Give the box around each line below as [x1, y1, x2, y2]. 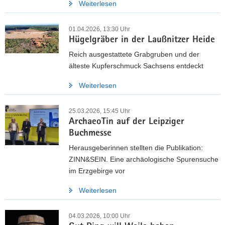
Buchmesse [69, 129, 111, 139]
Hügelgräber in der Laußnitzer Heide [69, 35, 215, 45]
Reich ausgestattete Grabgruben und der [69, 50, 199, 58]
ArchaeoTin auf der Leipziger [69, 117, 184, 127]
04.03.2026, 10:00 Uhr [69, 212, 130, 219]
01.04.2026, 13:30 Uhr [69, 25, 130, 33]
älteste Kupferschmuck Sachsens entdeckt [69, 61, 203, 70]
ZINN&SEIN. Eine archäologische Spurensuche [69, 155, 218, 163]
